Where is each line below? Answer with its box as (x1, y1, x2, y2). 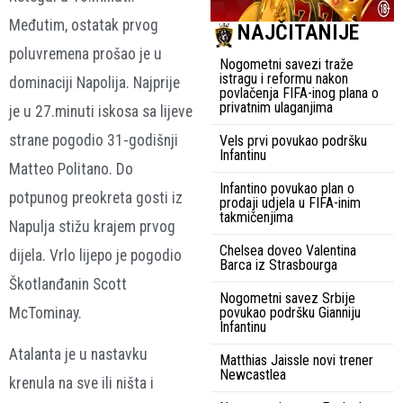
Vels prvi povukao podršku (219, 131, 367, 149)
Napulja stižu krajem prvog (9, 217, 175, 236)
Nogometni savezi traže (219, 55, 354, 73)
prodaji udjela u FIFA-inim (219, 193, 361, 211)
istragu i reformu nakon (219, 69, 348, 87)
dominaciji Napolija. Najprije (9, 73, 180, 92)
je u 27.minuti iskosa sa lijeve (9, 102, 193, 121)
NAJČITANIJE (237, 19, 359, 45)
